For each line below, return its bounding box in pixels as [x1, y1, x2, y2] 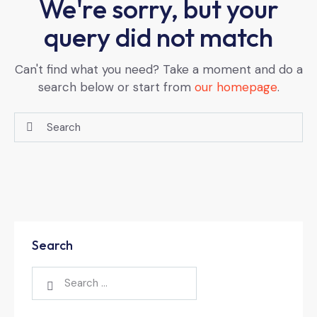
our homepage [194, 79, 277, 95]
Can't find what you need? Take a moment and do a [14, 61, 303, 77]
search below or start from [38, 79, 195, 95]
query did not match [44, 20, 273, 54]
